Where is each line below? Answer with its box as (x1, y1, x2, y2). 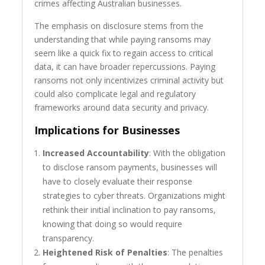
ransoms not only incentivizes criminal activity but (34, 75, 224, 86)
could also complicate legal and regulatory (34, 88, 196, 100)
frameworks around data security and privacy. (34, 102, 209, 114)
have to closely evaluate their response (43, 176, 193, 188)
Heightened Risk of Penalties (43, 247, 168, 258)
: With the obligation (149, 147, 226, 159)
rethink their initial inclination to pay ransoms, (43, 204, 216, 216)
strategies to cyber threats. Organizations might (43, 190, 226, 202)
